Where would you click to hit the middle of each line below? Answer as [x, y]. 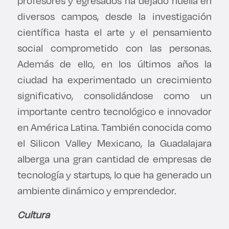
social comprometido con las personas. [114, 48]
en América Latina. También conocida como [114, 127]
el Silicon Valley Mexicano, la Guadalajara [114, 143]
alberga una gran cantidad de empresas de [114, 159]
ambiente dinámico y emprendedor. [98, 191]
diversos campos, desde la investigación [114, 16]
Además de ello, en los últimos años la [114, 64]
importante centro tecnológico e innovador [114, 111]
